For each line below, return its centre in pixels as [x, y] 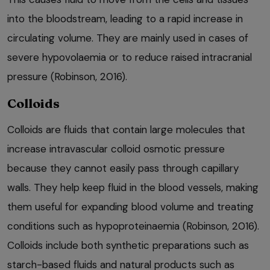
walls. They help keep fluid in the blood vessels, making [133, 188]
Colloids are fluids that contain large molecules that [126, 130]
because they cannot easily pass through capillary [123, 168]
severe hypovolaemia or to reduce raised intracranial [130, 58]
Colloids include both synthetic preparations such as [128, 246]
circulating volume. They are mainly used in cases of [128, 38]
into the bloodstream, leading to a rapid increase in [125, 19]
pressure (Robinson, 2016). [67, 77]
